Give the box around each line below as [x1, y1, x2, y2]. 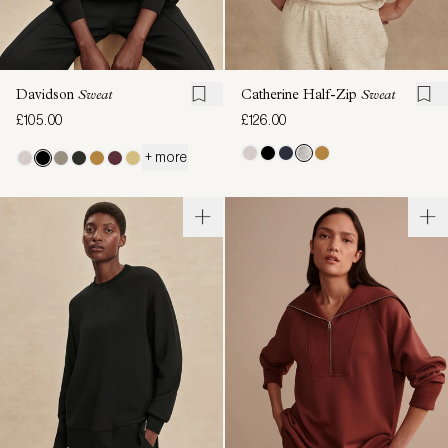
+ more [142, 149, 188, 166]
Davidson [16, 89, 78, 104]
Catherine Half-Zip [241, 89, 361, 104]
